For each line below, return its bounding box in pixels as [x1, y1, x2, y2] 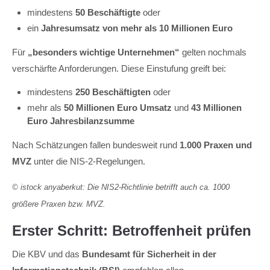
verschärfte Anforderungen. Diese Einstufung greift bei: [12, 63, 226, 74]
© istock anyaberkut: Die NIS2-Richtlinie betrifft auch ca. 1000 [12, 183, 230, 192]
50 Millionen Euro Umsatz [64, 102, 172, 113]
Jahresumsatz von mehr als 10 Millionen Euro [41, 23, 233, 33]
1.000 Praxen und [180, 140, 252, 150]
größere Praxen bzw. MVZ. [12, 199, 105, 209]
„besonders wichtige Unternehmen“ [28, 47, 180, 57]
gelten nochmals [180, 47, 246, 57]
